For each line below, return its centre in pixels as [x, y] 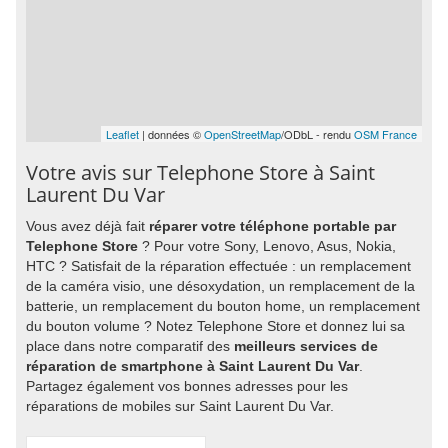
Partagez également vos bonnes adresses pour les [187, 386]
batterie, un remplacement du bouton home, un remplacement [223, 306]
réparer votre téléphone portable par [272, 226]
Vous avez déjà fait [87, 226]
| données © [171, 134]
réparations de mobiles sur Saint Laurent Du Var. [180, 406]
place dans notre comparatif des [130, 346]
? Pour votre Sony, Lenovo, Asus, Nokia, [267, 246]
